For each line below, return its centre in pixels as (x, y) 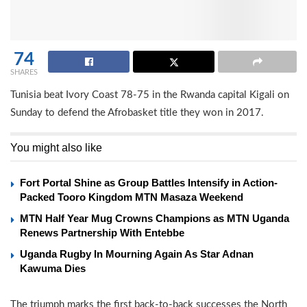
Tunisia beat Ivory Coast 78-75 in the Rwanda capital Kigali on (150, 95)
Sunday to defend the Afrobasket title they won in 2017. (137, 112)
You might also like (56, 147)
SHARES (24, 72)
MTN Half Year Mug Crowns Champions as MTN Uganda (155, 218)
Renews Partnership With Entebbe (102, 232)
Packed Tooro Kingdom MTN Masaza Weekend (132, 197)
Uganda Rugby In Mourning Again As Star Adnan (137, 254)
